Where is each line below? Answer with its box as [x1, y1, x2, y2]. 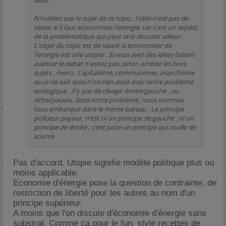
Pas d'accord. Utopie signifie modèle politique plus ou [13, 158, 214, 167]
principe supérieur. [13, 198, 83, 208]
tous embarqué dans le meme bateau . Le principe [34, 104, 184, 114]
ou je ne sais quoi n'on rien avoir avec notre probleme [34, 77, 193, 86]
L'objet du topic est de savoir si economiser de [34, 41, 172, 50]
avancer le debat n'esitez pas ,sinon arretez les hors [34, 59, 186, 68]
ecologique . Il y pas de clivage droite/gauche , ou [34, 86, 179, 95]
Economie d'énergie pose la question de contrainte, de [13, 178, 216, 188]
